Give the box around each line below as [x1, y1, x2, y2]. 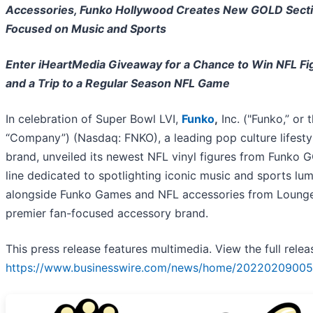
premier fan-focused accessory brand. [6, 206, 208, 221]
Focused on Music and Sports [6, 22, 166, 36]
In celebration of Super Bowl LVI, [6, 112, 182, 126]
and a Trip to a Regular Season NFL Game [6, 76, 230, 91]
